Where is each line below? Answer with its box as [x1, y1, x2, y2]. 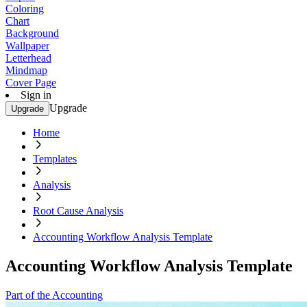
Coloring [5, 3, 44, 14]
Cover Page [5, 77, 56, 88]
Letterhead [5, 52, 51, 64]
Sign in [21, 89, 51, 101]
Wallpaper [5, 40, 49, 51]
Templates [33, 153, 77, 164]
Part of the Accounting [5, 288, 103, 301]
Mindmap [5, 64, 47, 76]
